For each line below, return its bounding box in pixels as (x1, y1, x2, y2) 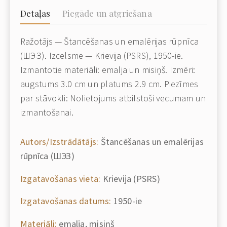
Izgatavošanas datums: (20, 195, 111, 207)
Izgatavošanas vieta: (20, 172, 101, 184)
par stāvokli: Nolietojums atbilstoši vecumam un (20, 92, 206, 104)
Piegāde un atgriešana (62, 8, 152, 19)
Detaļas (20, 8, 51, 19)
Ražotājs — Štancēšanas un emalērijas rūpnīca (20, 35, 199, 47)
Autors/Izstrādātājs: (20, 136, 99, 147)
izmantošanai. (20, 106, 73, 118)
